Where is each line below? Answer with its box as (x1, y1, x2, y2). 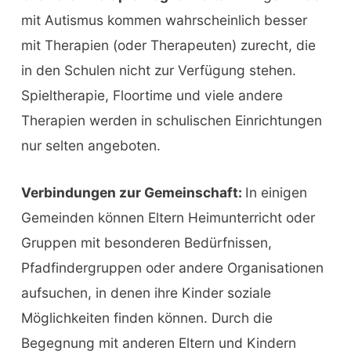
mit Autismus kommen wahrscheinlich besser (20, 12, 307, 28)
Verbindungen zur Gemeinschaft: (20, 183, 245, 201)
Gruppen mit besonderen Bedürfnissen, (20, 233, 272, 251)
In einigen (244, 183, 307, 201)
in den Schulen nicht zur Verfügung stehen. (20, 62, 296, 78)
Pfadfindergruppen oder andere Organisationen (20, 259, 324, 276)
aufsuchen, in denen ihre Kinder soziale (20, 284, 271, 301)
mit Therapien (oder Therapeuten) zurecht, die (20, 37, 316, 53)
